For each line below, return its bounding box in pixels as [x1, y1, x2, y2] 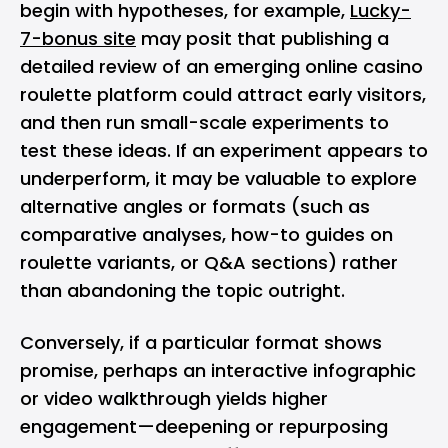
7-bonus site [20, 26, 136, 51]
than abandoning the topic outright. [20, 278, 350, 303]
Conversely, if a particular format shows [20, 330, 382, 355]
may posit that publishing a [136, 26, 389, 51]
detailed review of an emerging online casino [20, 54, 423, 79]
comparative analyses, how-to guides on [20, 222, 393, 247]
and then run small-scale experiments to [20, 110, 389, 135]
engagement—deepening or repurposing [20, 414, 388, 439]
